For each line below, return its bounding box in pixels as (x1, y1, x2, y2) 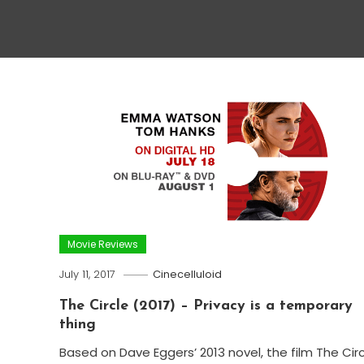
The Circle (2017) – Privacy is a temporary (58, 297, 353, 314)
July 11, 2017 (58, 266, 115, 282)
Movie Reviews (67, 236, 138, 251)
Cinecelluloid (152, 266, 222, 282)
